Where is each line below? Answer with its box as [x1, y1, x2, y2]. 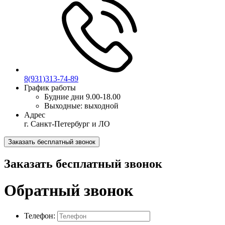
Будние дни [44, 92, 84, 101]
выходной [84, 101, 119, 110]
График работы [24, 83, 76, 92]
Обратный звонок [4, 181, 133, 200]
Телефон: [24, 211, 55, 220]
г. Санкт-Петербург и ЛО [24, 120, 110, 128]
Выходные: [44, 101, 82, 110]
